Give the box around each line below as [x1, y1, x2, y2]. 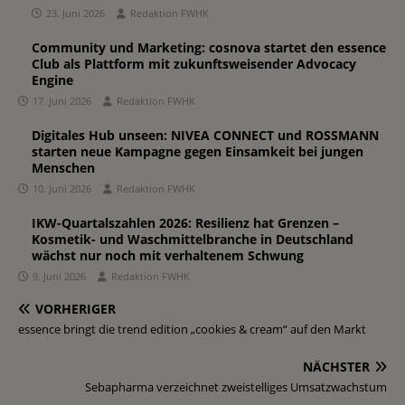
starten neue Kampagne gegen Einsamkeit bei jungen [32, 142, 363, 160]
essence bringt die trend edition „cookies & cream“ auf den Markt [18, 320, 366, 337]
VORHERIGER [35, 299, 116, 317]
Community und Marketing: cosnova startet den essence [32, 38, 386, 56]
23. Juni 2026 [46, 5, 105, 20]
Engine [32, 71, 73, 89]
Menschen [32, 158, 95, 176]
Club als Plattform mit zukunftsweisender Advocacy [32, 54, 356, 72]
